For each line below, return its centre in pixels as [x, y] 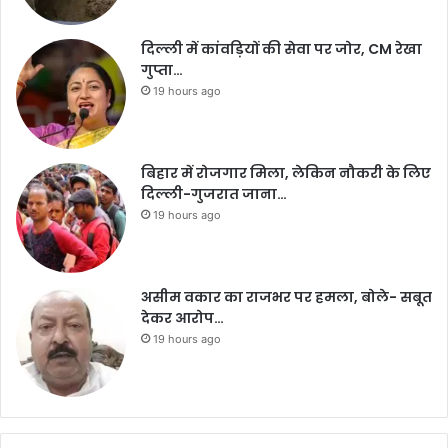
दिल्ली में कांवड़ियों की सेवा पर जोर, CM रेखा [281, 48]
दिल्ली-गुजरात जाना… [214, 193]
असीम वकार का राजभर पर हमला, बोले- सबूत [286, 296]
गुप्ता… [162, 69]
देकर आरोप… [182, 317]
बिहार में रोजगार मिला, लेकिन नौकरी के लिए [286, 172]
